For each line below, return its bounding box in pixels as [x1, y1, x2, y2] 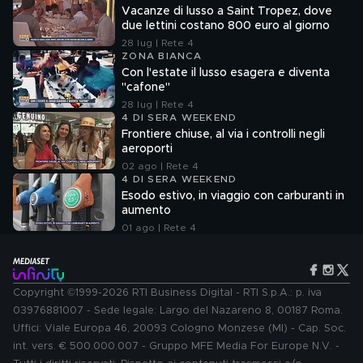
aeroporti [122, 143, 173, 155]
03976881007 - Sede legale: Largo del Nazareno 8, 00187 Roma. [13, 305, 343, 316]
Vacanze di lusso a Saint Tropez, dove [122, 6, 332, 17]
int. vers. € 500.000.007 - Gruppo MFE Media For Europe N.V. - [13, 341, 340, 352]
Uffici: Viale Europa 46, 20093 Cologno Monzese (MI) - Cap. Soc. [13, 323, 346, 334]
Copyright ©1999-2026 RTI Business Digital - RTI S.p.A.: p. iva [13, 288, 322, 298]
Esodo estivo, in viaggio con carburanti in [122, 190, 344, 202]
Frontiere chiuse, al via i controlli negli [122, 129, 325, 140]
